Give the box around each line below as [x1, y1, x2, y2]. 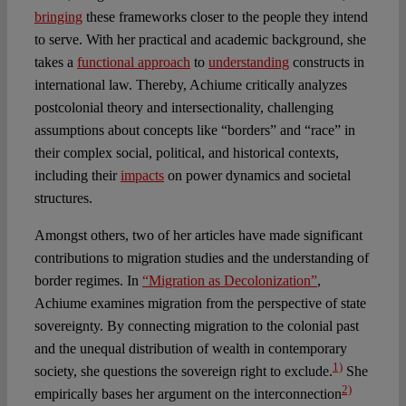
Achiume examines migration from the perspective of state [34, 295, 366, 312]
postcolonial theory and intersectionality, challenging [34, 100, 333, 116]
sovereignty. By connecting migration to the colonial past [34, 318, 359, 334]
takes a [34, 54, 77, 71]
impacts [120, 168, 164, 184]
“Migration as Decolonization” [141, 273, 317, 289]
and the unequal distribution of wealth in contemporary [34, 341, 347, 357]
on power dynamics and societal [163, 168, 351, 184]
